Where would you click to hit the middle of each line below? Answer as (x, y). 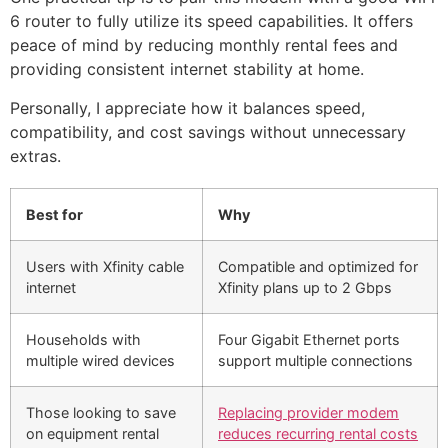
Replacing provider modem (308, 412)
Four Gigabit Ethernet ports (309, 339)
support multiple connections (315, 360)
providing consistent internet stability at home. (187, 69)
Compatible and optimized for (318, 266)
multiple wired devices (100, 360)
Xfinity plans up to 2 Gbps (305, 287)
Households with (83, 339)
